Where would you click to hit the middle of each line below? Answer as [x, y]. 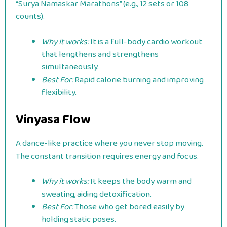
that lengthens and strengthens [100, 54]
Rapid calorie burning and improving [138, 80]
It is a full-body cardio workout [145, 42]
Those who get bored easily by [129, 207]
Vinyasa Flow [53, 119]
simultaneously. [70, 67]
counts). [30, 16]
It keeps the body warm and [140, 182]
